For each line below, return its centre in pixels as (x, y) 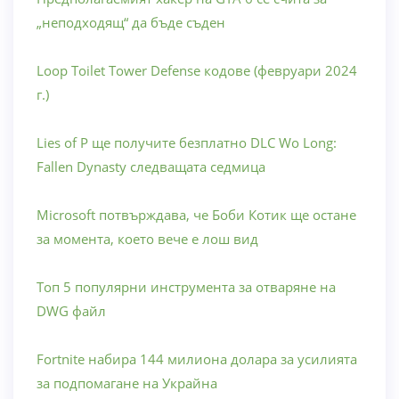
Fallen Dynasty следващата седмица (151, 166)
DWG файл (71, 310)
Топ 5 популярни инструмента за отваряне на (186, 286)
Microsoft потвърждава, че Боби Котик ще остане (196, 214)
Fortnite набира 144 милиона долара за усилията (197, 358)
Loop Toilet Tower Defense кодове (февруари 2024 (197, 70)
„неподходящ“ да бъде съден (131, 22)
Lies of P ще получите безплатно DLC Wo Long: (187, 142)
